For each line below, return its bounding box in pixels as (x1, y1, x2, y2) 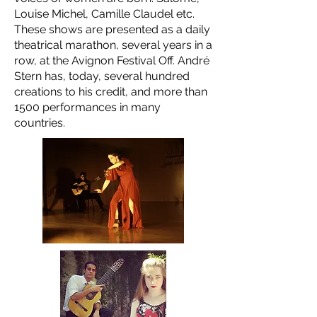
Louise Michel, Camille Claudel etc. (14, 7, 195, 21)
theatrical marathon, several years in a (14, 38, 212, 52)
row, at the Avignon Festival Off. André (14, 54, 209, 67)
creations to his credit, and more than (14, 85, 207, 98)
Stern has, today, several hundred (14, 69, 190, 83)
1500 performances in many (14, 100, 161, 114)
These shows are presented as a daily (14, 23, 210, 36)
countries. (14, 116, 72, 129)
